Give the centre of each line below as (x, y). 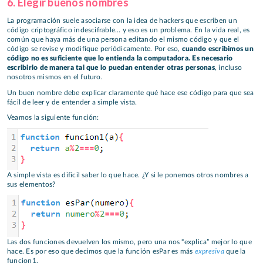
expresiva (209, 251)
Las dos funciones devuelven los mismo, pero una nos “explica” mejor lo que (129, 242)
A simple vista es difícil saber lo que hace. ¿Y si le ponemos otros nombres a (128, 175)
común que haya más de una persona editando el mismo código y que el (123, 40)
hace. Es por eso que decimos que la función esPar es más (101, 252)
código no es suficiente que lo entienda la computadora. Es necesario (120, 58)
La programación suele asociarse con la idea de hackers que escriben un (122, 21)
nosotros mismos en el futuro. (55, 77)
